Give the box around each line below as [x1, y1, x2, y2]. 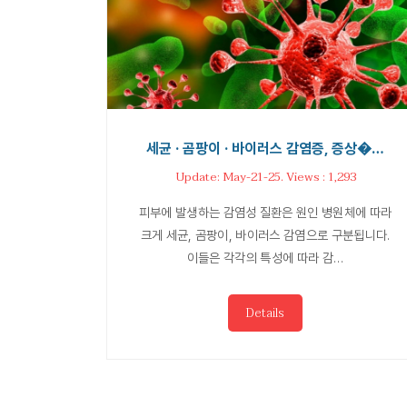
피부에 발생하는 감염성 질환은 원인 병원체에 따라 [138, 203, 392, 220]
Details [246, 302, 284, 323]
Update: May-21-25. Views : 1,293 [174, 166, 356, 187]
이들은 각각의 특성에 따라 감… [186, 249, 344, 265]
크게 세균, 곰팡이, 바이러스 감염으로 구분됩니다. [140, 226, 391, 243]
